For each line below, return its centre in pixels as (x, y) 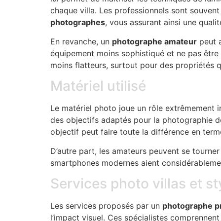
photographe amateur (154, 41)
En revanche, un (81, 41)
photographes (78, 22)
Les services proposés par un (106, 206)
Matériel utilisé (98, 86)
